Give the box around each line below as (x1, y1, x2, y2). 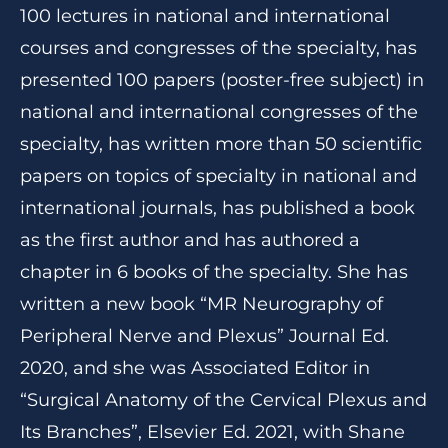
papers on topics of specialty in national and (20, 165, 417, 187)
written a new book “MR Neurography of (20, 293, 383, 315)
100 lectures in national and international (20, 5, 390, 27)
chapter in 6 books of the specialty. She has (20, 261, 408, 283)
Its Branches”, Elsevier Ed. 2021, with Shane (20, 421, 405, 443)
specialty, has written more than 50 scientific (20, 133, 422, 155)
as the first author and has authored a (20, 229, 360, 251)
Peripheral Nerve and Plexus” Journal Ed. (20, 325, 389, 347)
